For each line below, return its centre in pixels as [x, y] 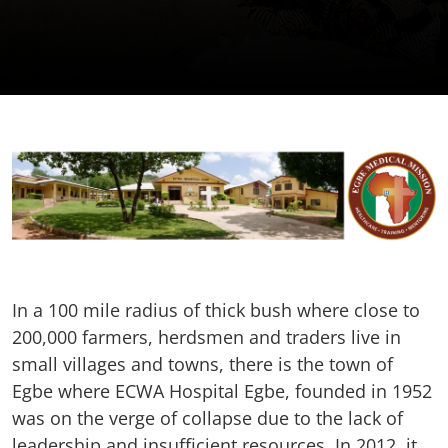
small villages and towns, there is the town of [202, 363]
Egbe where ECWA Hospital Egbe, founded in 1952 [222, 390]
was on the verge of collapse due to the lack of [207, 417]
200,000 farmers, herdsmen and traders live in [206, 336]
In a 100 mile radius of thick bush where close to [216, 309]
